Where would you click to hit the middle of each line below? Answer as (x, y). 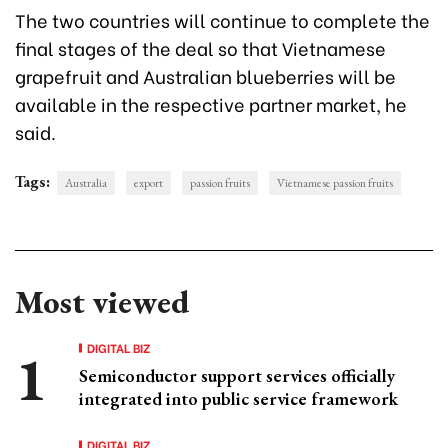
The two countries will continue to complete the (222, 19)
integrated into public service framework (238, 398)
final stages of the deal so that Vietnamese (200, 47)
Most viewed (102, 301)
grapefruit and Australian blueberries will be (205, 75)
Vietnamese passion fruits (335, 182)
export (148, 182)
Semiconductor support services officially (237, 375)
